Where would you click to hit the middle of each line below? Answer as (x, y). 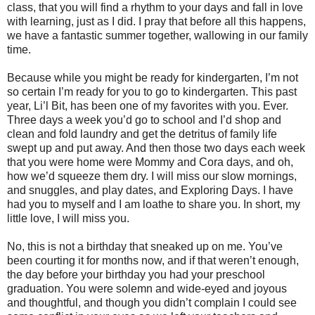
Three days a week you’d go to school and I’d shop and (144, 120)
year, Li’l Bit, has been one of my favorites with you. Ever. (148, 105)
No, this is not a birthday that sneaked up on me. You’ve (145, 246)
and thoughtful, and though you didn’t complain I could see (152, 302)
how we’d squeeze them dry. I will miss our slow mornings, (152, 176)
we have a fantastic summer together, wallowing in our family (157, 35)
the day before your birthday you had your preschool (136, 274)
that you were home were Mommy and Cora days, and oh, (150, 162)
